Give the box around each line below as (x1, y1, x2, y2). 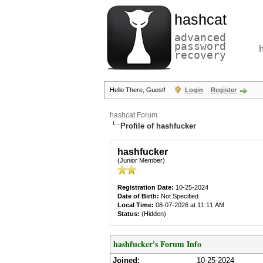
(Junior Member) (117, 157, 165, 164)
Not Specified (159, 193, 200, 200)
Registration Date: (117, 184, 174, 191)
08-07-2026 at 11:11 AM (154, 201, 224, 208)
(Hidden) (140, 210, 166, 217)
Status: (117, 210, 140, 217)
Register (211, 86, 237, 93)
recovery (174, 49, 226, 61)
